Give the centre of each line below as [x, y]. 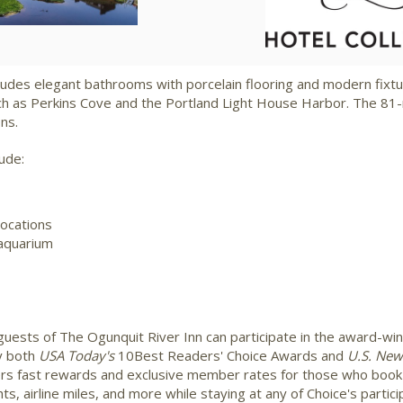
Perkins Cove [71, 102]
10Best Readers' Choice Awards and [231, 355]
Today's [89, 355]
